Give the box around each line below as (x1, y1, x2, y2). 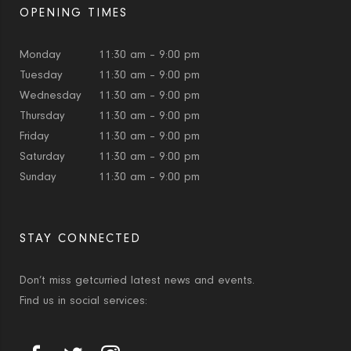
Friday (20, 128, 50, 143)
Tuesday (20, 67, 63, 81)
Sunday (20, 169, 57, 183)
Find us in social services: (20, 293, 148, 307)
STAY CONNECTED (20, 230, 142, 245)
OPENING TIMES (20, 5, 128, 20)
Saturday (20, 149, 66, 163)
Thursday (20, 108, 66, 122)
